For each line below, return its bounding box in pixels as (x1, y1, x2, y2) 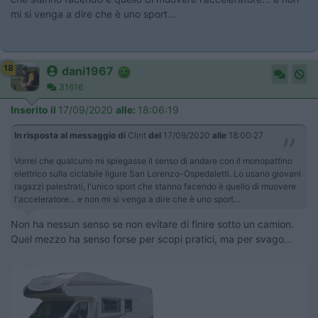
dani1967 (62, 64, 114, 78)
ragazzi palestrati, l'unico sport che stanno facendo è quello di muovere (14, 181, 296, 192)
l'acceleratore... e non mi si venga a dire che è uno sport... (14, 194, 246, 204)
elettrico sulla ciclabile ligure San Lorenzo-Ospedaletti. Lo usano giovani (14, 168, 301, 179)
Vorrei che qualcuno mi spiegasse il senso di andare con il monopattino (14, 155, 292, 166)
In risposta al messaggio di (14, 130, 126, 141)
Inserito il (11, 104, 58, 116)
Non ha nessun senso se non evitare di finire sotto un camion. (11, 218, 294, 230)
